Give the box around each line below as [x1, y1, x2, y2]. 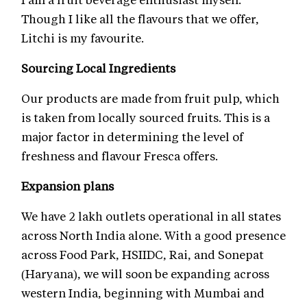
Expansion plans [21, 178, 114, 194]
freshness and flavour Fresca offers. [21, 148, 218, 164]
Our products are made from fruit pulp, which [21, 90, 280, 106]
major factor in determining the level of [21, 129, 243, 145]
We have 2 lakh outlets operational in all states [21, 208, 281, 224]
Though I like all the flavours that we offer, [21, 11, 259, 27]
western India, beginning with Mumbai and [21, 285, 265, 301]
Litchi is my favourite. [21, 30, 144, 46]
